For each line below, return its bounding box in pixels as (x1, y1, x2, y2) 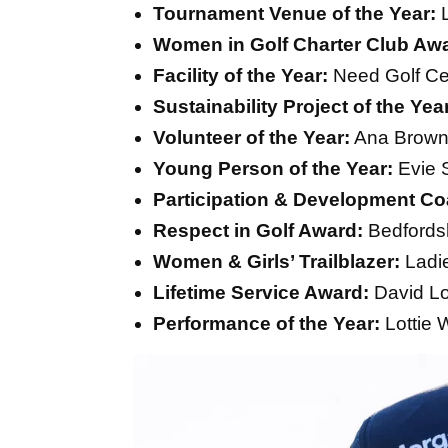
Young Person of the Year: (153, 158, 393, 180)
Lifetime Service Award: (153, 282, 369, 304)
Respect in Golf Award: (153, 220, 363, 242)
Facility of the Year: (153, 65, 328, 87)
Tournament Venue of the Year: (153, 3, 436, 25)
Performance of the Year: (153, 313, 380, 335)
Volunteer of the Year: (153, 127, 350, 149)
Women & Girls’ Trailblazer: (153, 251, 400, 273)
